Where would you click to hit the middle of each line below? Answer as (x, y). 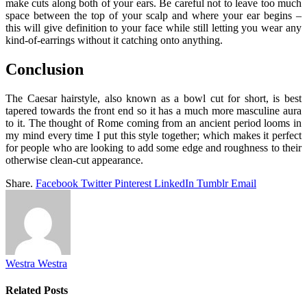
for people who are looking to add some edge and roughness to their (153, 147)
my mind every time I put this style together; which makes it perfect (153, 135)
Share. (19, 183)
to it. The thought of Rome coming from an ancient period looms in (153, 123)
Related (25, 291)
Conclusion (45, 70)
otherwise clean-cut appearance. (74, 160)
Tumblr (212, 183)
